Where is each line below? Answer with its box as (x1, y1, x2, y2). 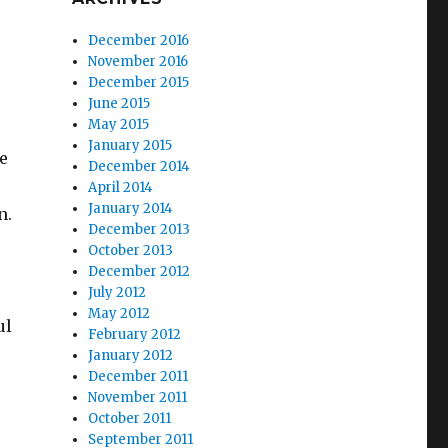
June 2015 (88, 95, 151, 112)
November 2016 (88, 53, 189, 70)
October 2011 (88, 410, 172, 427)
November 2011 (88, 389, 188, 406)
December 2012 (88, 263, 191, 280)
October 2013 (88, 242, 174, 259)
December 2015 (88, 74, 190, 91)
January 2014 (88, 200, 174, 217)
